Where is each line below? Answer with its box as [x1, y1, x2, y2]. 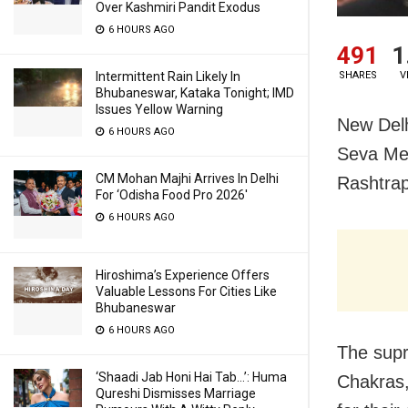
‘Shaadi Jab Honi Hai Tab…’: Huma [96, 370, 287, 384]
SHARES [338, 68, 377, 81]
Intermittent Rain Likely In [96, 69, 240, 84]
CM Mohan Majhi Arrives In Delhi [96, 171, 279, 186]
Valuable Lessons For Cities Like [96, 284, 277, 299]
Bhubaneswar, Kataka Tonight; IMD [96, 86, 294, 100]
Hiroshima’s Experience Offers [96, 268, 270, 282]
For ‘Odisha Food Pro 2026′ [96, 188, 248, 202]
